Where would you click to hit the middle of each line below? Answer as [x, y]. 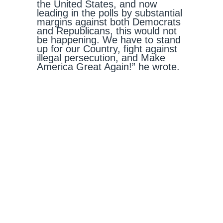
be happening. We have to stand [109, 40]
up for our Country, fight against [107, 49]
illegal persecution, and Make [101, 58]
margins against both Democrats [109, 22]
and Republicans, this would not [107, 31]
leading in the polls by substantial [110, 13]
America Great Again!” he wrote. [110, 67]
